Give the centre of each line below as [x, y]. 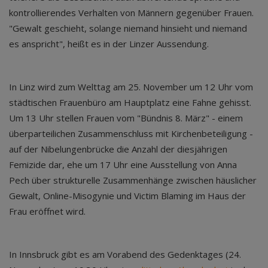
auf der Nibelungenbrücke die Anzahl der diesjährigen [118, 149]
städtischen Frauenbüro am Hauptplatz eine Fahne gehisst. [130, 102]
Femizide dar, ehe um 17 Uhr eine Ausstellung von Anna [123, 165]
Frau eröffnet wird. [47, 211]
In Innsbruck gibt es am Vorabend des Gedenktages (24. [125, 254]
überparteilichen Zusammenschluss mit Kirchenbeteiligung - [131, 133]
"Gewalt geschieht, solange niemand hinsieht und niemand [128, 28]
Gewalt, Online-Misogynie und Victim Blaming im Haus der [127, 196]
